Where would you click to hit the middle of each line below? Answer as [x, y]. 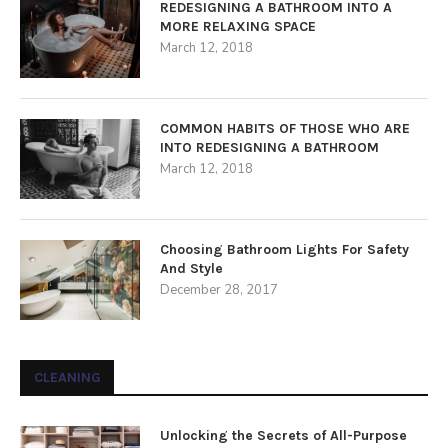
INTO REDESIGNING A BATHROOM [269, 147]
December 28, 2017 [219, 290]
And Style [191, 268]
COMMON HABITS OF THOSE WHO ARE [285, 128]
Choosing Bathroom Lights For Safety [284, 249]
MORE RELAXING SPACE [238, 26]
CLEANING [67, 377]
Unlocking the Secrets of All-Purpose [283, 435]
